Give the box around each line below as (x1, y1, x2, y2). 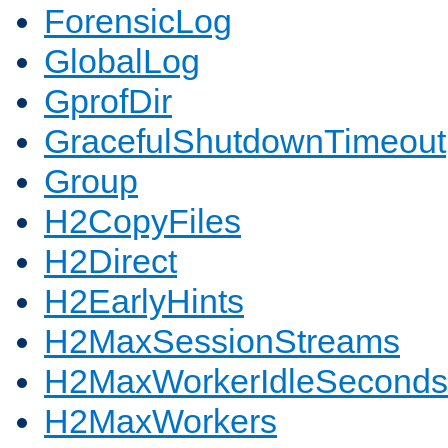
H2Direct (44, 242, 177, 281)
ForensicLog (44, 2, 232, 41)
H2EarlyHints (44, 282, 244, 321)
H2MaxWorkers (44, 402, 277, 441)
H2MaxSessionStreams (44, 322, 400, 361)
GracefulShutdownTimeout (44, 122, 446, 161)
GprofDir (44, 82, 172, 121)
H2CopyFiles (44, 202, 241, 241)
